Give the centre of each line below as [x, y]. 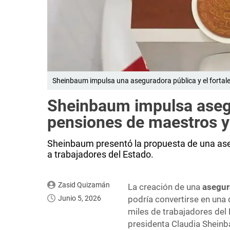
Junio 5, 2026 [80, 198]
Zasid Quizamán [84, 185]
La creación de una [165, 187]
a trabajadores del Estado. [100, 155]
